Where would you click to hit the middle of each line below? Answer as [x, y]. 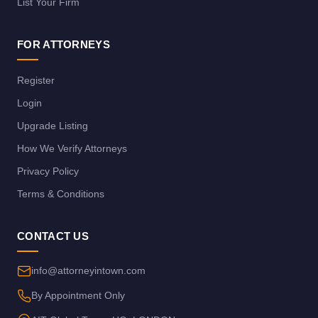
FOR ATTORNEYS [64, 44]
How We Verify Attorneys [72, 148]
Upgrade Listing [53, 125]
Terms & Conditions [61, 193]
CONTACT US [53, 236]
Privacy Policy [48, 171]
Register [36, 80]
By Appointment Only [78, 295]
